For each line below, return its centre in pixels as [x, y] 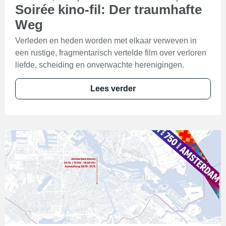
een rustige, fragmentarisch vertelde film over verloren [111, 53]
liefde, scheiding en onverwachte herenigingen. [100, 65]
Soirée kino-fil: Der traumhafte [108, 10]
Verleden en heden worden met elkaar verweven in [106, 41]
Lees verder [113, 89]
